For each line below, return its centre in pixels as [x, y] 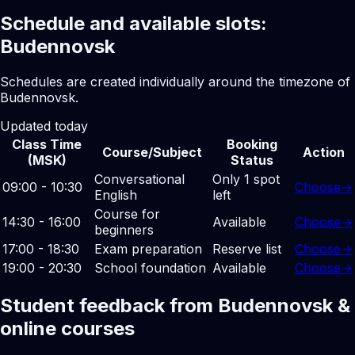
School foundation [150, 267]
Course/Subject [152, 152]
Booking [252, 144]
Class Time [47, 144]
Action [324, 152]
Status [252, 160]
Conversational [139, 179]
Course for [127, 214]
